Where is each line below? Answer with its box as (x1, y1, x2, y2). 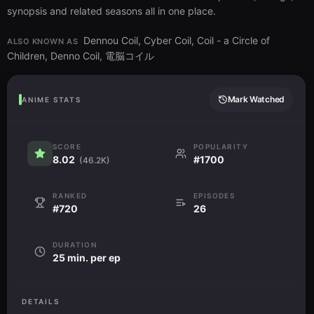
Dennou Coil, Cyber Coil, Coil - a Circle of (83, 34, 271, 47)
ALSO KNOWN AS (7, 36, 78, 47)
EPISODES (193, 191, 235, 200)
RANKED (53, 191, 88, 200)
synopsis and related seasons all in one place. (7, 5, 216, 18)
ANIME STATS (22, 95, 81, 104)
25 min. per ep (53, 252, 121, 264)
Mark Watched (227, 94, 285, 105)
